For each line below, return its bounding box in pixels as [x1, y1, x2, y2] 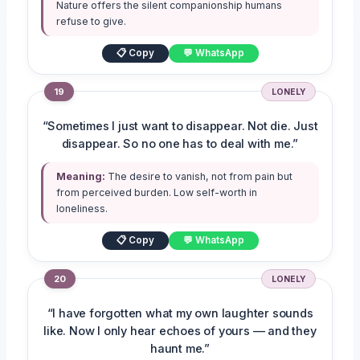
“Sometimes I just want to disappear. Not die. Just [42, 118, 318, 133]
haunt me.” [149, 341, 210, 356]
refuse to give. [56, 14, 127, 27]
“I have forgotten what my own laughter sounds [47, 305, 313, 321]
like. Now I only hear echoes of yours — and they [43, 323, 317, 338]
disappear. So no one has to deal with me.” [61, 136, 299, 151]
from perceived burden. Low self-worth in [56, 186, 258, 198]
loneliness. [56, 202, 108, 215]
